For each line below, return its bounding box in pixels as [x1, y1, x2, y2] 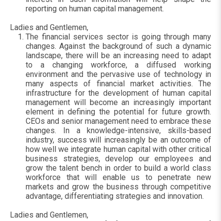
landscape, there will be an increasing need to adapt [26, 51, 211, 61]
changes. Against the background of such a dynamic [26, 41, 211, 51]
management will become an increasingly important [26, 98, 211, 108]
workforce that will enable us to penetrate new [26, 173, 211, 183]
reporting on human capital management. [26, 4, 166, 14]
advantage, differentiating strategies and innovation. [26, 191, 208, 201]
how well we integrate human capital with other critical [26, 145, 211, 154]
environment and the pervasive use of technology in [26, 70, 211, 79]
